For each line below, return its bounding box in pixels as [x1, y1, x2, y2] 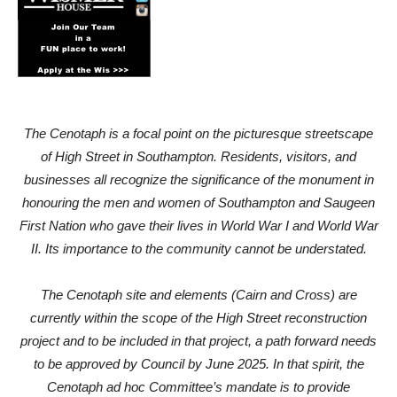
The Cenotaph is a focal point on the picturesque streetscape [24, 126, 373, 141]
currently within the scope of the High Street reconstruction [30, 310, 367, 325]
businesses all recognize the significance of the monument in [23, 172, 374, 187]
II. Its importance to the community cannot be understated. [30, 241, 367, 256]
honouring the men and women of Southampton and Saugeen [22, 195, 375, 210]
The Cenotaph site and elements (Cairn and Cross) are [40, 287, 357, 302]
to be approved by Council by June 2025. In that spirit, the [33, 356, 364, 371]
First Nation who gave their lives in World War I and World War [19, 218, 378, 233]
